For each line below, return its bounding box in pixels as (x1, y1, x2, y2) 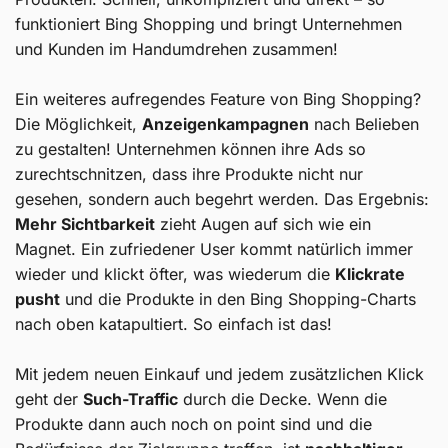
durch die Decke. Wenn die (178, 389, 387, 410)
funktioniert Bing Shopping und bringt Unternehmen (15, 14, 402, 35)
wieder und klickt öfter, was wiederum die (15, 264, 335, 285)
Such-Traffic (83, 389, 178, 410)
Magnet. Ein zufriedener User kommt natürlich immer (15, 239, 413, 260)
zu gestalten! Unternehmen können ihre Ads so (15, 139, 366, 160)
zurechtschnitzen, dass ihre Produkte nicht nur (15, 164, 363, 185)
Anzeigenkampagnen (142, 114, 309, 135)
